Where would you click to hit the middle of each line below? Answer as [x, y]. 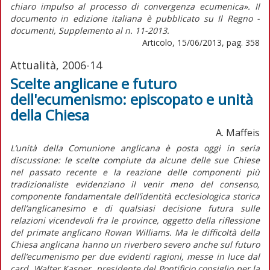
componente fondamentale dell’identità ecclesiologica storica [135, 196]
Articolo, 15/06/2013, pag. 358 [201, 42]
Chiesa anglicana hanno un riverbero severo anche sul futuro [135, 244]
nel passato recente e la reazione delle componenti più [135, 172]
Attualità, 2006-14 [56, 65]
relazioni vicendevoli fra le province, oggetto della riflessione [135, 220]
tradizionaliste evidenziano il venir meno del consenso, [135, 184]
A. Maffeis [238, 132]
